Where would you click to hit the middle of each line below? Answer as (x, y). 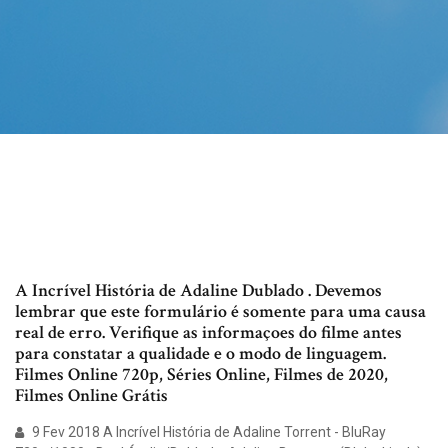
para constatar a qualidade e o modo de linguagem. (200, 354)
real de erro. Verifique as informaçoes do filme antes (208, 333)
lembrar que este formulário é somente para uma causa (220, 312)
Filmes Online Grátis (91, 396)
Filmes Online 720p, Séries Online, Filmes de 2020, (201, 375)
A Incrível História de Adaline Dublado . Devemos (198, 291)
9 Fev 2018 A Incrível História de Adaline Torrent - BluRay (207, 432)
